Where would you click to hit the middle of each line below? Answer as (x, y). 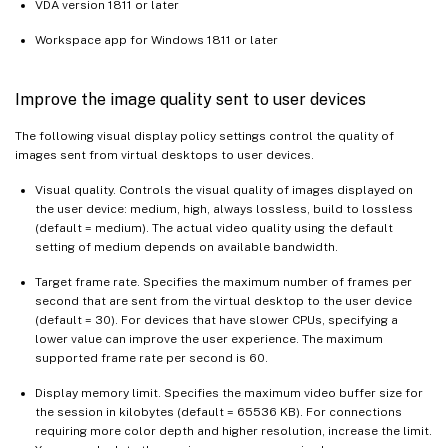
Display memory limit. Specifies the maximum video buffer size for (229, 392)
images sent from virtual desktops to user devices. (164, 154)
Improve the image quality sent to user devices (190, 99)
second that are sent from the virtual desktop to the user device (223, 300)
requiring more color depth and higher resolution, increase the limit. (233, 430)
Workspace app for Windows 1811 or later (156, 39)
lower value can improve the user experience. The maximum (209, 338)
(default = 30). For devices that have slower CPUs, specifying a (216, 319)
